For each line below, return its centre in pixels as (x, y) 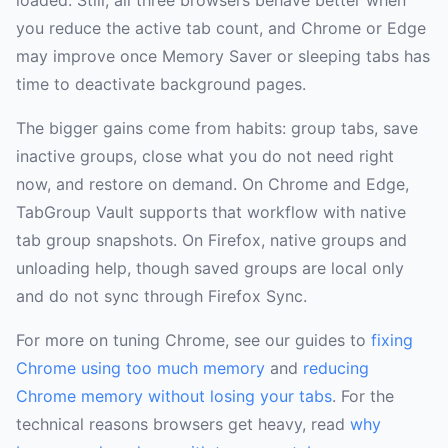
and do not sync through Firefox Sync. (161, 296)
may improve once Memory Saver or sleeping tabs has (223, 56)
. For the (363, 396)
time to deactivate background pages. (161, 84)
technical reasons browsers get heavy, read (183, 424)
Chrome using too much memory (140, 368)
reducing (336, 368)
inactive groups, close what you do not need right (205, 156)
